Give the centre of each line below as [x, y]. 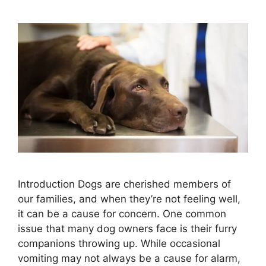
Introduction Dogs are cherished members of [124, 184]
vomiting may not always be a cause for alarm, [129, 258]
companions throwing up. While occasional [119, 243]
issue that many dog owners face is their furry [127, 228]
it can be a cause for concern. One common [122, 213]
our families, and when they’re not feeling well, [129, 199]
